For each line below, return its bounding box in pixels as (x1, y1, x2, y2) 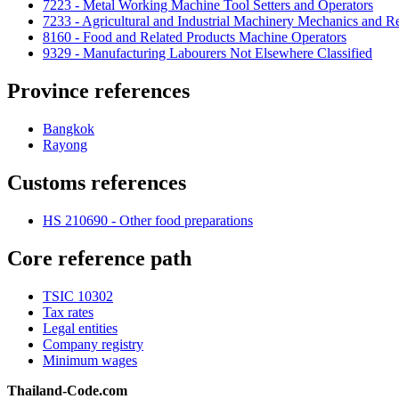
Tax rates (43, 304, 94, 320)
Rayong (43, 136, 87, 152)
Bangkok (43, 120, 94, 136)
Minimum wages (43, 352, 137, 368)
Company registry (43, 336, 143, 352)
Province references (7, 78, 190, 102)
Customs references (7, 170, 186, 194)
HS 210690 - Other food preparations (43, 212, 253, 228)
